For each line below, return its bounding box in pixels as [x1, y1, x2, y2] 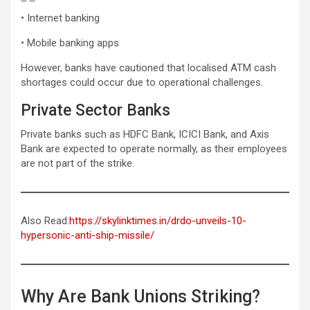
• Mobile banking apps [21, 36, 119, 49]
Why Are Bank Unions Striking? [21, 286, 260, 307]
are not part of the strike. [21, 156, 134, 170]
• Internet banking [21, 11, 100, 24]
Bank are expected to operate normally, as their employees [21, 142, 287, 155]
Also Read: [21, 214, 69, 227]
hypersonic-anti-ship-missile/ [21, 228, 154, 241]
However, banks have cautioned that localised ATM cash [21, 61, 276, 74]
